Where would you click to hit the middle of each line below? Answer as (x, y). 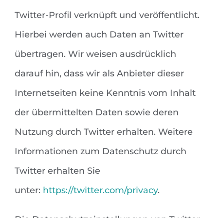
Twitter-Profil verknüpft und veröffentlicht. (107, 15)
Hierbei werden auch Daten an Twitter (99, 35)
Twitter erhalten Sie (57, 171)
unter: (29, 191)
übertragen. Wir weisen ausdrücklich (95, 54)
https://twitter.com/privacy (100, 191)
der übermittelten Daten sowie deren (97, 113)
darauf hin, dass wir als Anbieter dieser (99, 74)
